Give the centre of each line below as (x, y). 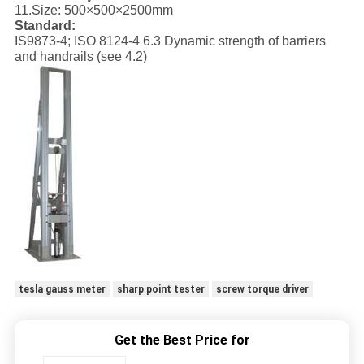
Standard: (45, 26)
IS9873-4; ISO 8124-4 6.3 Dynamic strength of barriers (170, 41)
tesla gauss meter (62, 290)
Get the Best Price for (182, 340)
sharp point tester (160, 290)
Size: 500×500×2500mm (102, 11)
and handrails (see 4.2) (80, 57)
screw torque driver (262, 290)
